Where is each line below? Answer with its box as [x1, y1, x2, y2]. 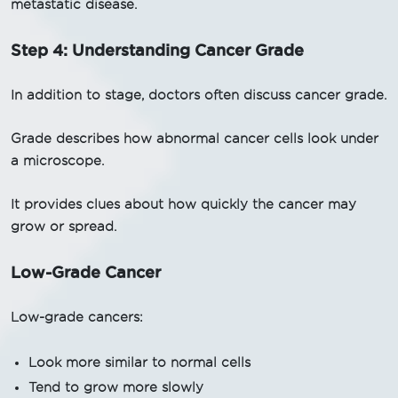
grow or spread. [11, 219, 116, 234]
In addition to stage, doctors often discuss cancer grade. [11, 87, 386, 102]
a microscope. [11, 153, 104, 168]
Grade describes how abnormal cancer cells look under [11, 131, 378, 146]
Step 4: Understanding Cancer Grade [11, 40, 304, 59]
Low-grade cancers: [11, 309, 143, 324]
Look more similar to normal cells [28, 354, 251, 370]
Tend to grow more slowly [28, 379, 203, 394]
